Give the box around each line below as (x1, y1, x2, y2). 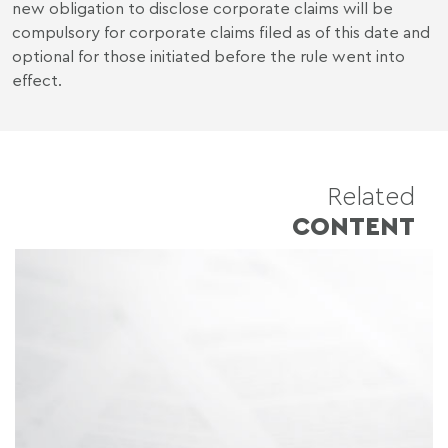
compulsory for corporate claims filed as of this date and (12, 21, 430, 42)
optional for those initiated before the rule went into (12, 45, 405, 66)
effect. (12, 69, 62, 90)
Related (327, 179, 415, 211)
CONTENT (292, 209, 415, 241)
